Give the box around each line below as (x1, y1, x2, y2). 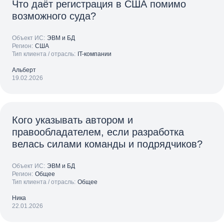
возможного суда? (12, 10, 96, 21)
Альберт (12, 66, 36, 73)
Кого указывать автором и (12, 114, 133, 125)
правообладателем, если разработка (12, 126, 184, 137)
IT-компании (77, 50, 111, 57)
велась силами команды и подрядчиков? (12, 138, 202, 149)
